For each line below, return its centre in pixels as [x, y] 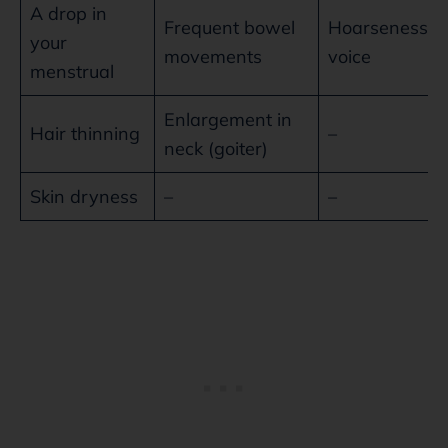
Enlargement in [228, 119]
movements [213, 56]
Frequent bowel [229, 27]
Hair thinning [85, 133]
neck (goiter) [216, 148]
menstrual [72, 71]
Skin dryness [84, 196]
